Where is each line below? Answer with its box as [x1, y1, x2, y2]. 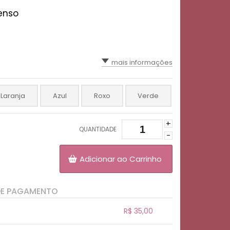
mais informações [111, 57, 172, 68]
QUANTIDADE [79, 125, 117, 134]
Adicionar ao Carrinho [79, 154, 162, 165]
